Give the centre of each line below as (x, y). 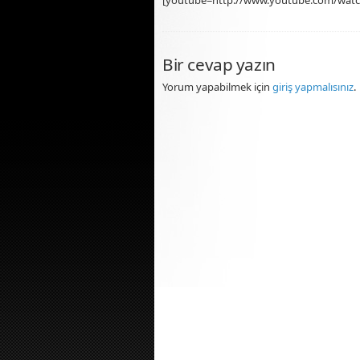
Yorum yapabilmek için (217, 87)
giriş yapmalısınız (313, 87)
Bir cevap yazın (219, 65)
